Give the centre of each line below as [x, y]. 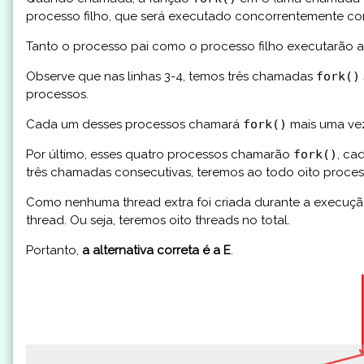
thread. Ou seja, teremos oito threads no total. [158, 220]
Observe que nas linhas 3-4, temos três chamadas [171, 76]
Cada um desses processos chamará [134, 124]
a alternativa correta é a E [156, 250]
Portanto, [54, 250]
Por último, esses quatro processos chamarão [160, 154]
